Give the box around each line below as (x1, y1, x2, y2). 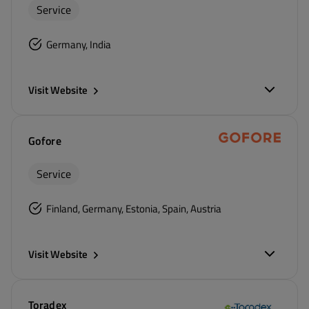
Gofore (28, 132, 61, 149)
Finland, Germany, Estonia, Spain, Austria (46, 201, 221, 217)
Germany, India (46, 37, 111, 52)
